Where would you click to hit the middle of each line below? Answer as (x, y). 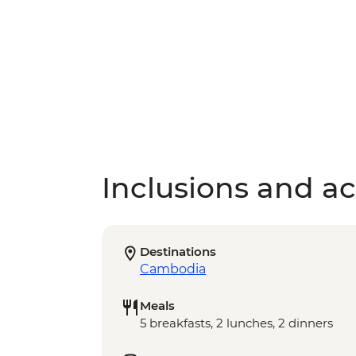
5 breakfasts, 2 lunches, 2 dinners (236, 323)
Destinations (178, 252)
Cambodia (173, 269)
